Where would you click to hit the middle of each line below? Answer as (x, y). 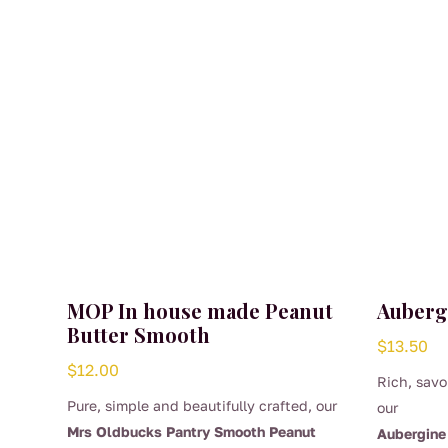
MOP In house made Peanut (200, 310)
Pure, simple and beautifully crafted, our (202, 405)
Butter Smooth (139, 334)
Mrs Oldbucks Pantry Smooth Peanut (192, 431)
